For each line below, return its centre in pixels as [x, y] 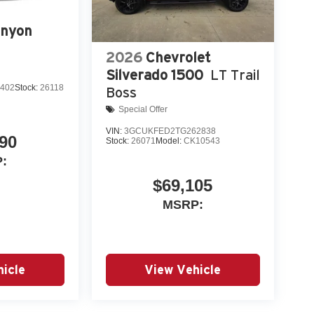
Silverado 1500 [154, 75]
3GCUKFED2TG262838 [170, 131]
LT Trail [235, 75]
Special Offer [143, 110]
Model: [169, 141]
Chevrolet [178, 57]
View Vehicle [183, 269]
